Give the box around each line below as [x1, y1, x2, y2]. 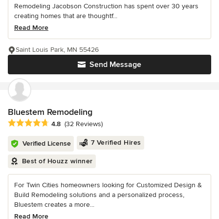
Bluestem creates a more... [14, 200, 94, 209]
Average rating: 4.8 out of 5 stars [7, 118, 118, 128]
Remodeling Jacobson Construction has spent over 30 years [14, 1, 198, 10]
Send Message [89, 59, 141, 69]
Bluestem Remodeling [8, 106, 92, 117]
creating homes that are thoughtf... [14, 11, 117, 20]
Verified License [22, 139, 71, 148]
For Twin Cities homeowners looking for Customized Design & [14, 180, 202, 189]
